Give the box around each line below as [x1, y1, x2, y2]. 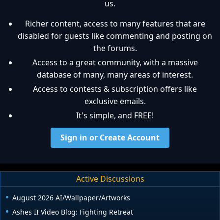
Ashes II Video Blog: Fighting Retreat [12, 207, 133, 217]
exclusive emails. [84, 95, 146, 107]
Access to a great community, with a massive [32, 56, 198, 68]
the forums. [93, 42, 137, 54]
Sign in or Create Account [60, 132, 160, 143]
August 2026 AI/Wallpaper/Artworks [12, 192, 130, 202]
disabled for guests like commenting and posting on [18, 30, 212, 41]
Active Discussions [76, 173, 144, 185]
